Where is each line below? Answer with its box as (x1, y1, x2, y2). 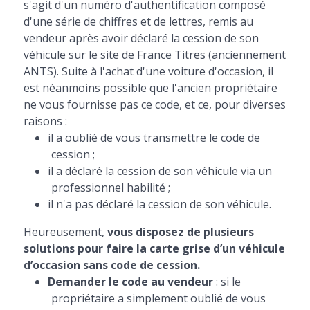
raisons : (23, 113, 67, 129)
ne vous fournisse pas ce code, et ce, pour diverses (23, 97, 286, 112)
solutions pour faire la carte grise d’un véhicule (23, 241, 285, 256)
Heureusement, (23, 224, 107, 239)
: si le (212, 274, 241, 289)
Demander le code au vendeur (47, 274, 213, 289)
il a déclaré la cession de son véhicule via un (47, 163, 272, 179)
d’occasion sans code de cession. (23, 257, 200, 273)
